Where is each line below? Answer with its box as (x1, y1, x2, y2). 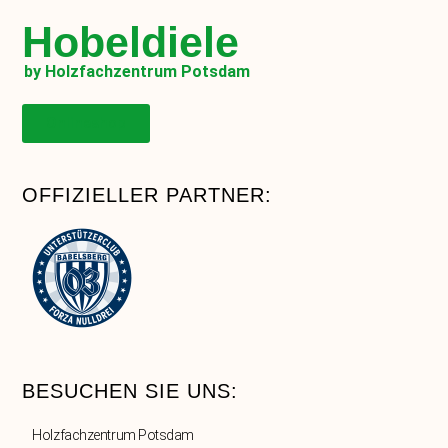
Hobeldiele (22, 18, 240, 67)
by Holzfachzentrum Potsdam (24, 62, 251, 82)
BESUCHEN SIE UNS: (22, 379, 239, 402)
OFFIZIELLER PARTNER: (22, 184, 273, 207)
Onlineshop (46, 114, 127, 133)
